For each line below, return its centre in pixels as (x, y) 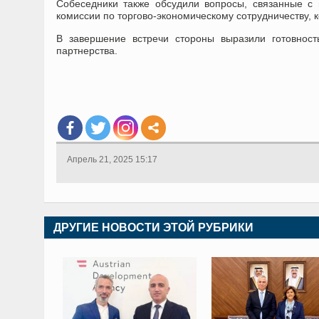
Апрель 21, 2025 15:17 (112, 159)
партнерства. (87, 51)
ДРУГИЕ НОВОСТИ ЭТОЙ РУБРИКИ (153, 228)
